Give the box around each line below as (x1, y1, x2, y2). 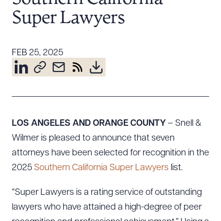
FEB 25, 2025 (12, 48, 63, 58)
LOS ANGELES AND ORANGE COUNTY (12, 119, 168, 128)
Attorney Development (25, 61, 112, 71)
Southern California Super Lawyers (34, 163, 169, 173)
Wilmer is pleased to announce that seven (12, 134, 175, 143)
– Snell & (168, 119, 201, 128)
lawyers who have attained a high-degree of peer (12, 203, 202, 212)
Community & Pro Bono (25, 90, 116, 99)
